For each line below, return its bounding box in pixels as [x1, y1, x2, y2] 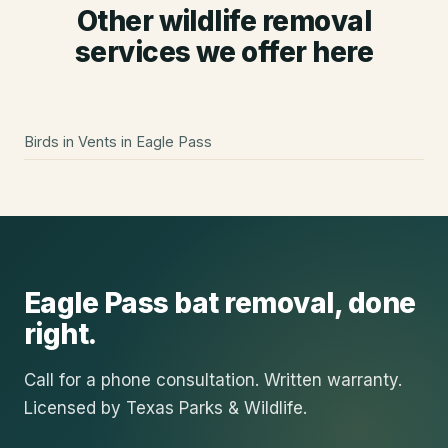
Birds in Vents [24, 133, 117, 151]
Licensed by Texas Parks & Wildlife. [24, 398, 307, 419]
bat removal [174, 286, 334, 321]
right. [24, 317, 97, 352]
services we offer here [74, 35, 374, 70]
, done [333, 286, 416, 321]
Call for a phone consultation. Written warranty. [24, 370, 402, 391]
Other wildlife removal [76, 4, 372, 39]
